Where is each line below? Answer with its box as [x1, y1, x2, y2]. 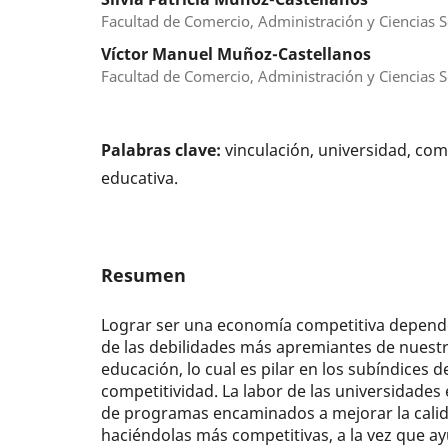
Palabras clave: [101, 139, 226, 162]
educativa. [101, 167, 179, 190]
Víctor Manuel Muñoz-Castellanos [101, 43, 372, 66]
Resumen [101, 261, 187, 287]
